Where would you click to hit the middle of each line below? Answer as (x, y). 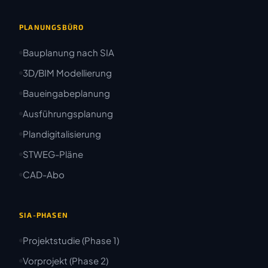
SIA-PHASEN (44, 215)
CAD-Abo (44, 174)
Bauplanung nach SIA (68, 52)
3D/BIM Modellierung (67, 73)
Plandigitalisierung (62, 134)
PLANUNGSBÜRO (52, 27)
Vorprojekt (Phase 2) (66, 261)
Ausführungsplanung (68, 113)
